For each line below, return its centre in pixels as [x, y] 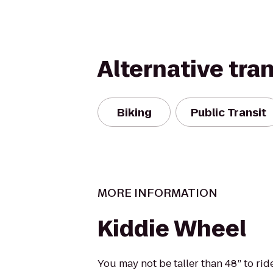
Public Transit [229, 112]
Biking [134, 112]
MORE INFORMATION [158, 193]
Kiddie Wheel [172, 229]
